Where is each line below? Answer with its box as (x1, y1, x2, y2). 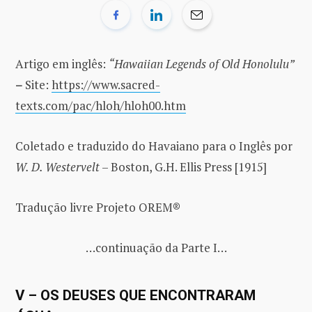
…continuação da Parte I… (85, 239, 227, 256)
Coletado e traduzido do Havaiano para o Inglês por (15, 137, 292, 154)
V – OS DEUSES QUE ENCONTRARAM (15, 286, 256, 304)
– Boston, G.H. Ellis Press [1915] (100, 158, 267, 175)
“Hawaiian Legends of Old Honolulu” (109, 55, 295, 72)
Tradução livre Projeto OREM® (15, 198, 180, 215)
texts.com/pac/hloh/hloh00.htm (15, 97, 186, 114)
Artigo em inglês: (15, 55, 109, 72)
